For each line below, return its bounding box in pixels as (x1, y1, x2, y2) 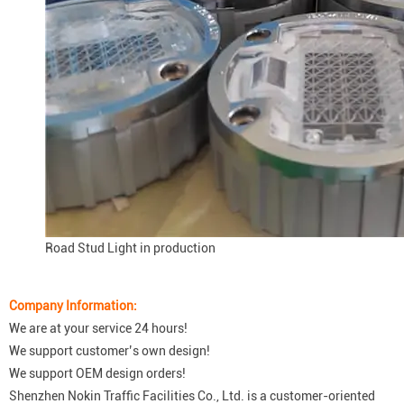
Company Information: (9, 298, 137, 314)
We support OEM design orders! (9, 366, 186, 381)
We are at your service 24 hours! (9, 321, 188, 336)
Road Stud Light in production (45, 241, 216, 256)
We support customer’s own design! (9, 344, 210, 359)
